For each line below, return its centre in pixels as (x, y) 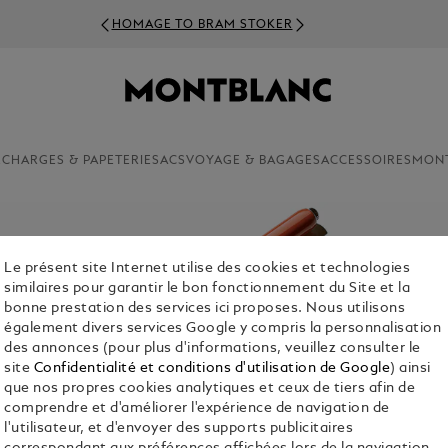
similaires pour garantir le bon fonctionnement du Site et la (207, 289)
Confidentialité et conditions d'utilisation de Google (212, 369)
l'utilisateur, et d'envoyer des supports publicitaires (179, 429)
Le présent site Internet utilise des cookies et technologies (207, 269)
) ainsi (410, 369)
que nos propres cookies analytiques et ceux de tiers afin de (210, 389)
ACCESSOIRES (366, 161)
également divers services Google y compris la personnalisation (223, 329)
